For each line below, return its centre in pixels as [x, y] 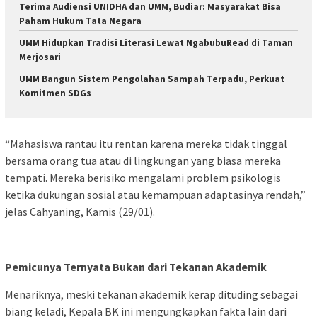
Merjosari [40, 57]
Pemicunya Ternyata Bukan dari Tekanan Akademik [136, 266]
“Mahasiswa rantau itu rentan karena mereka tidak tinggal [146, 143]
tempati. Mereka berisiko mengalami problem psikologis [143, 177]
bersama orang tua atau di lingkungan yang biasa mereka [143, 160]
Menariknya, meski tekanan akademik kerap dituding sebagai [151, 294]
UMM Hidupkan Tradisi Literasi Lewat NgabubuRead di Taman [156, 43]
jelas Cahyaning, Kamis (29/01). [80, 211]
